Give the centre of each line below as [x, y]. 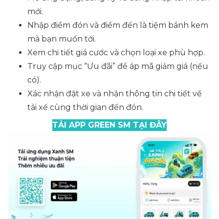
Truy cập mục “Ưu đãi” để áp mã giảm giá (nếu [118, 66]
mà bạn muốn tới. [62, 39]
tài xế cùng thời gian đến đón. [85, 107]
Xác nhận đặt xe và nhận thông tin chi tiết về [115, 94]
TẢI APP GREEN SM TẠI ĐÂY [109, 125]
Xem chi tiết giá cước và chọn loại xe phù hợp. [116, 53]
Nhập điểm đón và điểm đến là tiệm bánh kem [118, 25]
